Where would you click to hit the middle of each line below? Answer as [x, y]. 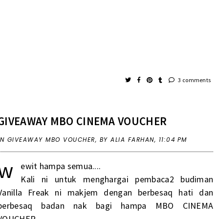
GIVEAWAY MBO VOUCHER [51, 139]
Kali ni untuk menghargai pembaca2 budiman [117, 179]
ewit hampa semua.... [61, 166]
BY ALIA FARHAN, [129, 139]
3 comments [194, 80]
